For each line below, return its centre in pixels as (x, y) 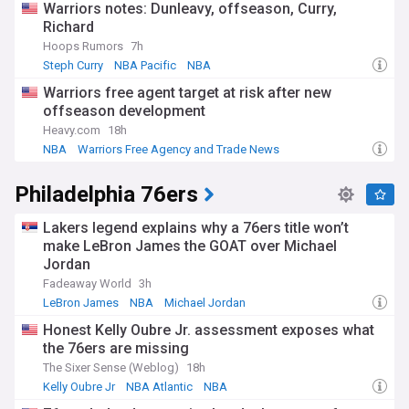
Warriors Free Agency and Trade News (178, 149)
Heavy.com (72, 130)
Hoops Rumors (83, 46)
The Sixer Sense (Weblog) (111, 367)
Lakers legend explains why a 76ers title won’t (196, 228)
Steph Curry (73, 65)
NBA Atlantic (159, 387)
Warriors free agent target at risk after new (187, 93)
